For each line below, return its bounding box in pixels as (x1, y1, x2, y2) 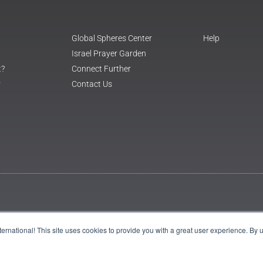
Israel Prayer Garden (72, 48, 146, 58)
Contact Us (72, 79, 112, 89)
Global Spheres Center (72, 33, 152, 43)
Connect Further (72, 63, 131, 73)
